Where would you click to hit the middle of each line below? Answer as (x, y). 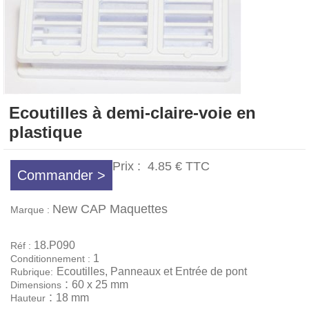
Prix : (130, 166)
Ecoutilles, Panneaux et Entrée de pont (152, 271)
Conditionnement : (52, 259)
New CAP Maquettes (110, 209)
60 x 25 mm (100, 285)
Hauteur (28, 298)
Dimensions (36, 285)
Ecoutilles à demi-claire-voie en (132, 113)
